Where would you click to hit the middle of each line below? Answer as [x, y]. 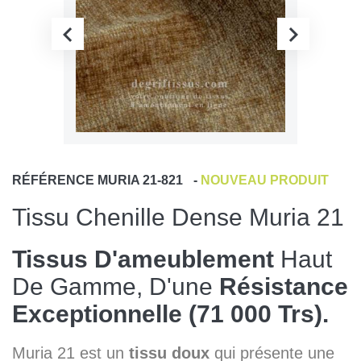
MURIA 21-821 [140, 180]
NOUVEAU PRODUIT [265, 180]
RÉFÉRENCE [53, 180]
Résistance [284, 286]
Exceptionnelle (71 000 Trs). [170, 313]
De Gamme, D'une [116, 286]
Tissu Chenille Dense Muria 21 [178, 217]
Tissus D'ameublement [143, 259]
